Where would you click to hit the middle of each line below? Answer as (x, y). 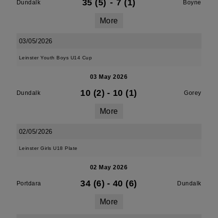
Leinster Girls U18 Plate (48, 148)
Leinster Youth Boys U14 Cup (55, 58)
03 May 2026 (109, 77)
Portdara (29, 183)
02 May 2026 (109, 167)
